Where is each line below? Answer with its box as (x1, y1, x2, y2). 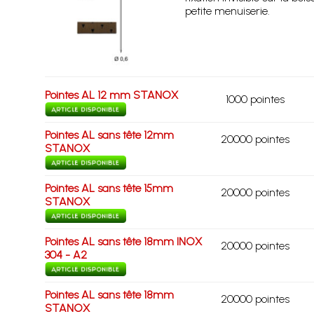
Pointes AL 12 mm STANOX (44, 88, 178, 102)
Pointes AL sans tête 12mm (44, 128, 174, 142)
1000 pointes (225, 93, 285, 106)
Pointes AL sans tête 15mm (44, 182, 173, 195)
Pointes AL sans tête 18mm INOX (44, 235, 202, 248)
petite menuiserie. (184, 4, 270, 18)
